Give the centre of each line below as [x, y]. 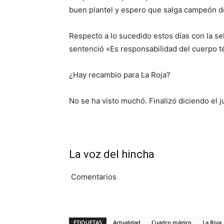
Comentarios [93, 177]
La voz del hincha [112, 154]
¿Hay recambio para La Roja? [120, 75]
